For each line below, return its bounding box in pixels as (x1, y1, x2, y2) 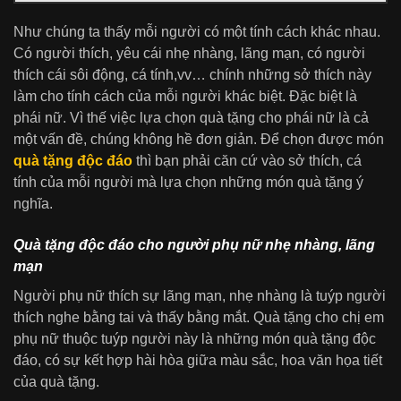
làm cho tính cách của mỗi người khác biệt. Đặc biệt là (13, 89, 357, 105)
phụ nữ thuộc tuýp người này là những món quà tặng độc (13, 330, 376, 346)
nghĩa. (13, 196, 53, 212)
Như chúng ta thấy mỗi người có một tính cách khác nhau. (13, 24, 380, 40)
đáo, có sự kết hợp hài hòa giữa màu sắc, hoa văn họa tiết (13, 352, 382, 368)
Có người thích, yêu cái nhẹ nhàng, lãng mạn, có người (13, 46, 365, 62)
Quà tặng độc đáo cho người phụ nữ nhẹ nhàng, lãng (13, 237, 375, 253)
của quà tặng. (13, 373, 99, 389)
